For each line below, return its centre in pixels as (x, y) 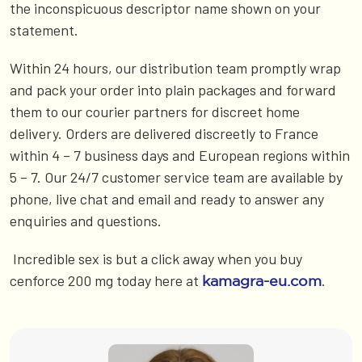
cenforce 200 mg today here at (106, 281)
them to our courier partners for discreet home (155, 112)
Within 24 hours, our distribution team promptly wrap (175, 68)
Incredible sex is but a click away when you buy (156, 259)
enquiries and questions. (87, 221)
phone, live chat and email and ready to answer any (167, 199)
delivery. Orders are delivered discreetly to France (164, 134)
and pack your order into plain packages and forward (173, 90)
